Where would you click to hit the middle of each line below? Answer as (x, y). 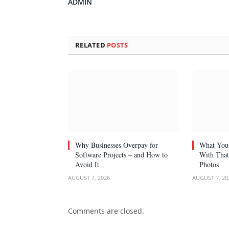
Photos (209, 164)
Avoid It (87, 164)
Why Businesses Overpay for (117, 145)
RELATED (91, 45)
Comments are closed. (106, 211)
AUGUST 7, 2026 (89, 177)
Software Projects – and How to (121, 154)
